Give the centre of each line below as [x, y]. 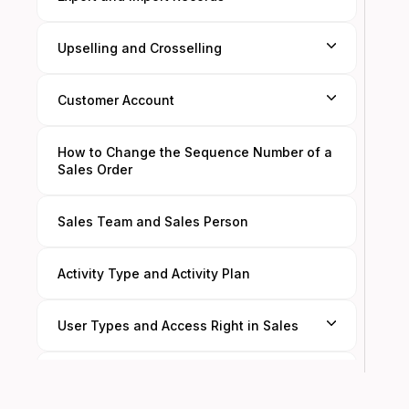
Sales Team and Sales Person [153, 221]
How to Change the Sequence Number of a [195, 152]
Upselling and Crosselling [140, 48]
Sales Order [95, 169]
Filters [77, 378]
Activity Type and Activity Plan [154, 273]
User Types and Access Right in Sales [178, 325]
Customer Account [116, 100]
